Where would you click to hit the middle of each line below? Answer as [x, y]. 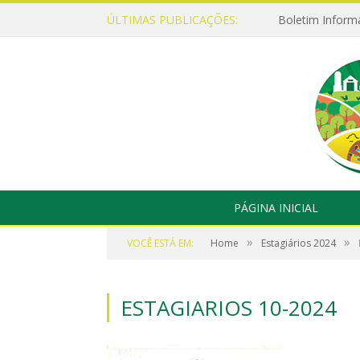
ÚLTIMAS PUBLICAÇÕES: [172, 20]
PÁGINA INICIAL [276, 208]
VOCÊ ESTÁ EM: [160, 243]
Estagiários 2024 [299, 243]
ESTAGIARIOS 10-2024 [229, 308]
